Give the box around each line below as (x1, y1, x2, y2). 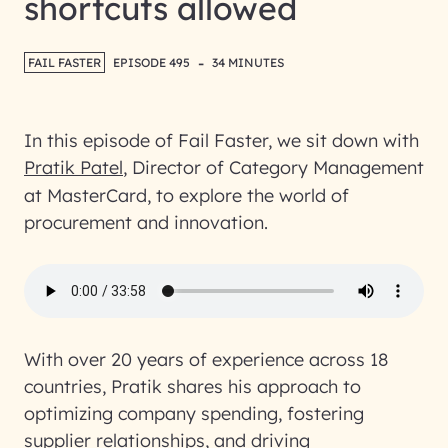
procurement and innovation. (24, 211, 268, 234)
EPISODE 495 (113, 55, 190, 70)
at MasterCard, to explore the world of (24, 184, 349, 207)
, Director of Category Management (123, 156, 424, 179)
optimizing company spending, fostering (24, 402, 364, 425)
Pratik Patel (24, 156, 123, 179)
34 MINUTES (212, 55, 284, 70)
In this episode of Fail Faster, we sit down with (24, 129, 419, 152)
